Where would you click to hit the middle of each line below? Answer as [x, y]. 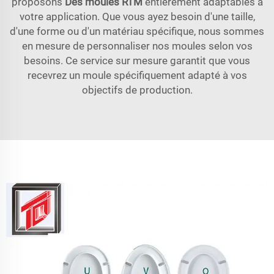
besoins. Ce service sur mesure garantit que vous [137, 60]
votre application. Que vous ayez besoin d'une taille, [137, 16]
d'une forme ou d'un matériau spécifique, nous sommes [137, 31]
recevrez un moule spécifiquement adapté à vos [137, 75]
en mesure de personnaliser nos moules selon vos [137, 46]
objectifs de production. [137, 90]
